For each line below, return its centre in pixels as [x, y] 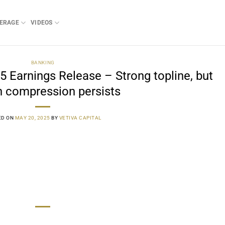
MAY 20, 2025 [32, 118]
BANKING [43, 63]
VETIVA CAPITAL [80, 118]
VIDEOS [42, 23]
